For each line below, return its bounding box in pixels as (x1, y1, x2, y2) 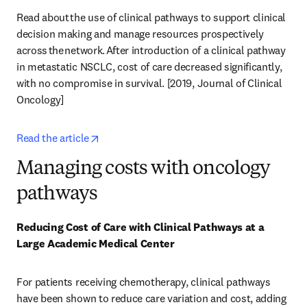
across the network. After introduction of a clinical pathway (16, 43, 286, 57)
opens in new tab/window (99, 130, 217, 144)
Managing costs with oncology (16, 160, 271, 179)
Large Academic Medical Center (16, 236, 175, 250)
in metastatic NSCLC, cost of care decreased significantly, (16, 60, 282, 73)
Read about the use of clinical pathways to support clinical (16, 10, 286, 24)
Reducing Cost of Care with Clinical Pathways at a (16, 220, 265, 234)
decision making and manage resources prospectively (16, 27, 264, 40)
